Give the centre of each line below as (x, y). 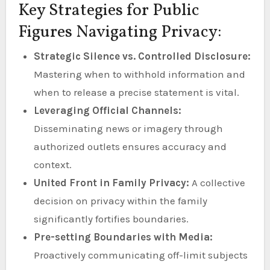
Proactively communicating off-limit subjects (140, 255)
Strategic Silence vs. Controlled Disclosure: (142, 56)
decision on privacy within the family (120, 201)
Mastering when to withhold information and (139, 74)
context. (52, 165)
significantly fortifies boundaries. (111, 219)
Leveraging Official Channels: (107, 110)
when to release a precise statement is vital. (136, 92)
